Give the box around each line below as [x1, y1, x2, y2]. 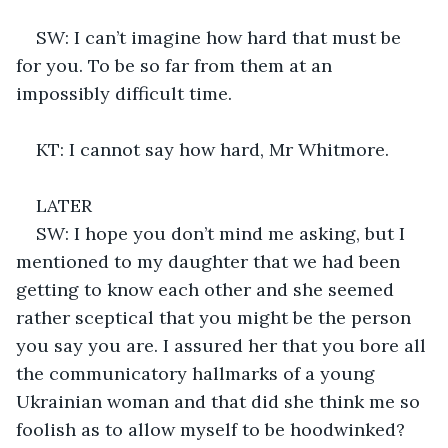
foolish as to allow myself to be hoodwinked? [16, 417, 410, 441]
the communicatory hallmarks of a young [16, 361, 380, 385]
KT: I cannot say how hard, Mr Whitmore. [36, 137, 389, 161]
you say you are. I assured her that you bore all [16, 333, 431, 357]
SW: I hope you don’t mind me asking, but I [36, 221, 410, 245]
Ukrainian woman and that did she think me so [16, 389, 425, 413]
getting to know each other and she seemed [16, 277, 399, 301]
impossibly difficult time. [16, 81, 237, 105]
